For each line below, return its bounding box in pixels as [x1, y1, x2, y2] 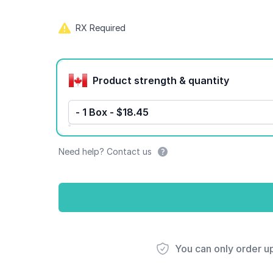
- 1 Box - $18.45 [76, 106, 149, 118]
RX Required [76, 23, 126, 33]
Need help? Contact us [58, 146, 152, 157]
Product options [58, 58, 135, 71]
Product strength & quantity [188, 74, 229, 87]
